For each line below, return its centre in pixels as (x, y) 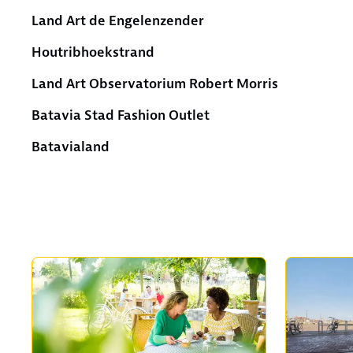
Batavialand (71, 146)
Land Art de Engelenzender (118, 20)
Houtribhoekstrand (93, 52)
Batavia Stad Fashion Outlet (121, 115)
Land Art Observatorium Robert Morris (155, 83)
